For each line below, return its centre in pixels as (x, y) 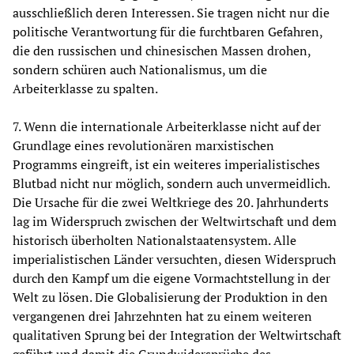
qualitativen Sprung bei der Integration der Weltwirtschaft (177, 335)
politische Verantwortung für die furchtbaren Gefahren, (168, 32)
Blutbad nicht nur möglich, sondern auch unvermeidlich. (171, 184)
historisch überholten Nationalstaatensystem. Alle (154, 241)
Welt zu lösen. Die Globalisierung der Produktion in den (170, 298)
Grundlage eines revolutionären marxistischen (143, 146)
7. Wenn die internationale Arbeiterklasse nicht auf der (167, 127)
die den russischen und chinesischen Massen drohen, (162, 51)
